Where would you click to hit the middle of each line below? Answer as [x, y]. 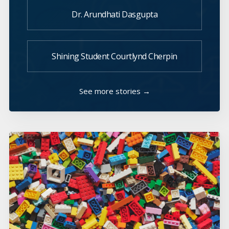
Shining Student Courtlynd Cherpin [114, 56]
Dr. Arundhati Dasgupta [114, 14]
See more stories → [114, 91]
